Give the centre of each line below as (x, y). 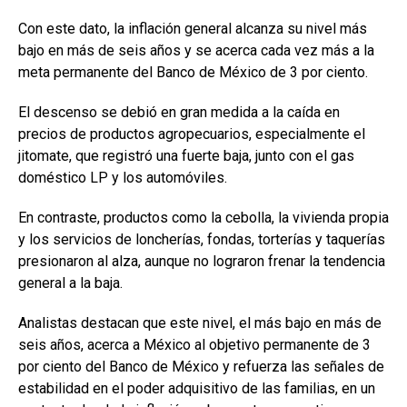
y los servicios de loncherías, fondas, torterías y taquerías (202, 240)
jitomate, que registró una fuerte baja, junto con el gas (186, 156)
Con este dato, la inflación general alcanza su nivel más (193, 29)
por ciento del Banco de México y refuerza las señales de (201, 367)
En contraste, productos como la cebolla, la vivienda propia (203, 218)
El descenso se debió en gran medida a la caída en (179, 113)
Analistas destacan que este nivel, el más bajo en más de (200, 323)
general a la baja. (70, 283)
